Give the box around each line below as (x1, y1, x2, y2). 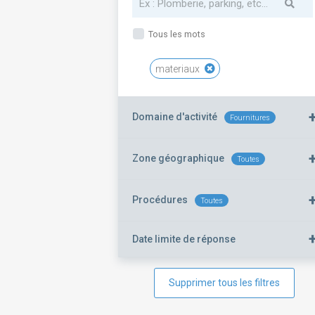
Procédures (132, 194, 188, 205)
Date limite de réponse (132, 233, 236, 245)
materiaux (155, 63, 202, 75)
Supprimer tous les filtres (169, 277, 281, 288)
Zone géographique (132, 153, 224, 164)
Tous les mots (146, 29, 205, 39)
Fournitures (230, 113, 270, 122)
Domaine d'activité (132, 111, 217, 122)
